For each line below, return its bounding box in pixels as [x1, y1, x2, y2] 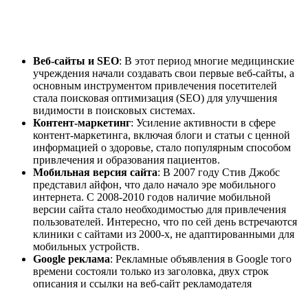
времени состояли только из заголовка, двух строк [33, 265, 269, 278]
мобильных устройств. [33, 241, 140, 253]
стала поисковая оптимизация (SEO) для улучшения [33, 92, 277, 104]
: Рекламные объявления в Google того [110, 253, 291, 265]
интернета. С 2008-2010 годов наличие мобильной [33, 191, 271, 203]
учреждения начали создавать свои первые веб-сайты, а [33, 67, 294, 80]
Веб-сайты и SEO [33, 55, 119, 67]
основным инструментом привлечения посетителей [33, 80, 277, 92]
